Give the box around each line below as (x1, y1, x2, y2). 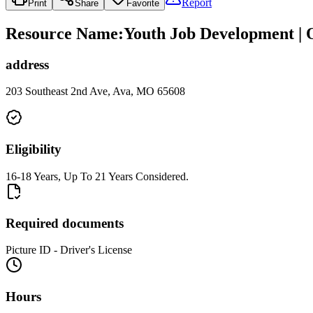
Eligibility (6, 142, 61, 157)
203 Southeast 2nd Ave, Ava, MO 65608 (6, 85, 185, 98)
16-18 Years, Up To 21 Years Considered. (6, 170, 189, 182)
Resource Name (6, 24, 118, 43)
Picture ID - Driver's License (6, 244, 132, 256)
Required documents (6, 215, 124, 231)
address (6, 57, 49, 72)
